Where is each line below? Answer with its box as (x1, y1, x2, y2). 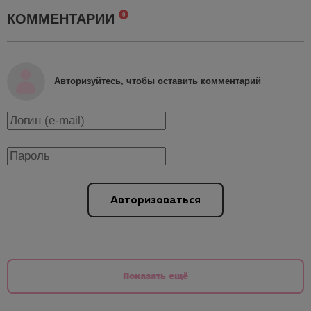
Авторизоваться (110, 194, 201, 205)
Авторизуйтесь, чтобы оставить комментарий (54, 76, 261, 87)
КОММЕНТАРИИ (7, 10, 119, 26)
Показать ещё (123, 269, 188, 281)
